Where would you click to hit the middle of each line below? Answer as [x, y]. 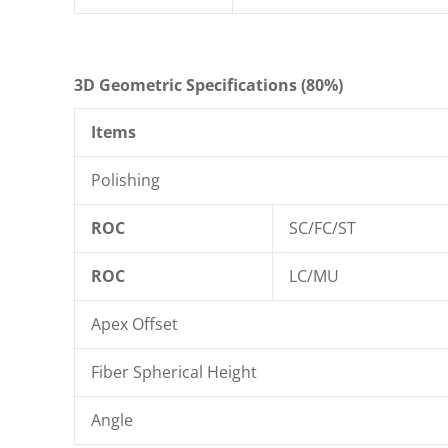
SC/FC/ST [322, 228]
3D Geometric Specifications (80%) [208, 85]
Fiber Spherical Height [174, 372]
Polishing [125, 180]
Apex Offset [134, 324]
